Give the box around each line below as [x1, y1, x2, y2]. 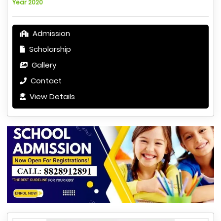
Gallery [30, 60, 56, 71]
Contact [29, 75, 62, 86]
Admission [31, 28, 70, 39]
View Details [28, 91, 75, 102]
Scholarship [27, 44, 71, 55]
